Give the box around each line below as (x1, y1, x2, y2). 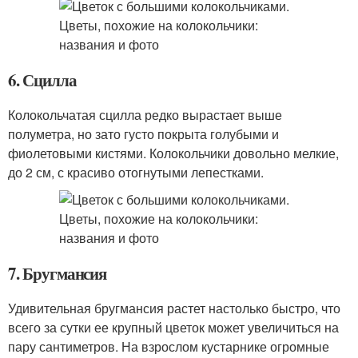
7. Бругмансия (8, 261, 107, 285)
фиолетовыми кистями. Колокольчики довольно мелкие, (8, 144, 339, 162)
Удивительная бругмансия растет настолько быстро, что (8, 299, 340, 317)
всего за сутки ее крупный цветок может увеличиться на (8, 318, 339, 336)
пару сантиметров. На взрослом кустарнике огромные (8, 337, 329, 356)
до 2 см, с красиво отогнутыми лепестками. (8, 163, 264, 181)
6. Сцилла (8, 68, 77, 92)
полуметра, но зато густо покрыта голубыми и (8, 125, 279, 143)
